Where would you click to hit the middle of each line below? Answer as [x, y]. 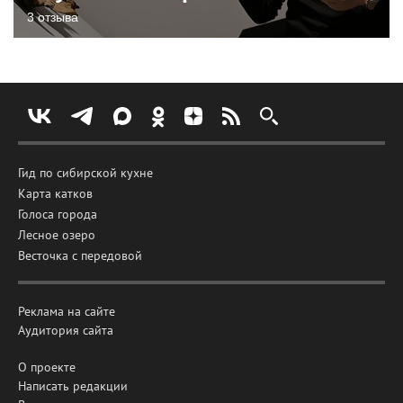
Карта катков [55, 193]
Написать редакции [73, 385]
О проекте [47, 367]
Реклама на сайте [67, 311]
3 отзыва [53, 17]
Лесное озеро [57, 234]
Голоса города [58, 214]
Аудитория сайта [66, 330]
